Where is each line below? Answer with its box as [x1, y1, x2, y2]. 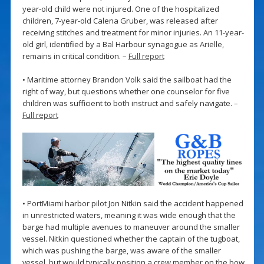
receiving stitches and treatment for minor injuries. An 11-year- [22, 27, 244, 38]
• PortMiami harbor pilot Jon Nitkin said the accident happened [22, 198, 243, 209]
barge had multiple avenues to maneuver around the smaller [22, 222, 240, 233]
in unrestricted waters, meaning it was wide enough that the [22, 210, 236, 221]
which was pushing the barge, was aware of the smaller [22, 245, 221, 256]
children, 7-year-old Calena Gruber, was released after [22, 15, 218, 26]
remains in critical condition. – [22, 50, 128, 61]
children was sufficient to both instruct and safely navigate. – [22, 97, 238, 108]
